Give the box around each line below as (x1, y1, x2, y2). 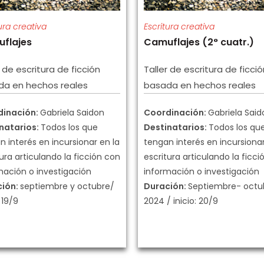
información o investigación (144, 166, 259, 178)
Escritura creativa (144, 21, 214, 33)
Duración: (144, 180, 188, 193)
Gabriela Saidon (40, 107, 104, 119)
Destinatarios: (144, 121, 209, 134)
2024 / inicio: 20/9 (144, 195, 218, 207)
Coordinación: (144, 107, 208, 119)
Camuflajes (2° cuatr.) (144, 35, 254, 49)
